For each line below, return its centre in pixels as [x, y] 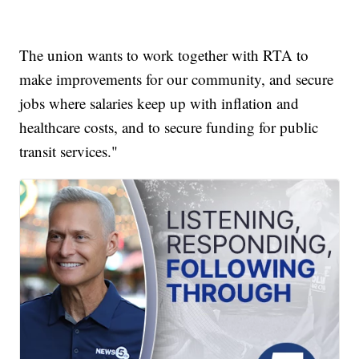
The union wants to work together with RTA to [164, 55]
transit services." [69, 151]
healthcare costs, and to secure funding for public [169, 127]
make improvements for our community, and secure [177, 79]
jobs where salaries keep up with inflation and [159, 103]
